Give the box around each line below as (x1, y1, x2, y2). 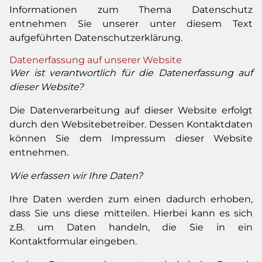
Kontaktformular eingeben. (9, 236, 137, 247)
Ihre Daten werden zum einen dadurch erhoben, (9, 194, 253, 205)
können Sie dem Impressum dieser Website (9, 133, 253, 144)
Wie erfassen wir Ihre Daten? (9, 170, 143, 181)
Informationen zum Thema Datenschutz (9, 4, 253, 15)
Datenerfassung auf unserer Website (9, 54, 182, 65)
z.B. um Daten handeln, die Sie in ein (9, 222, 253, 233)
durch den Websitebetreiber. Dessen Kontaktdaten (9, 119, 253, 130)
